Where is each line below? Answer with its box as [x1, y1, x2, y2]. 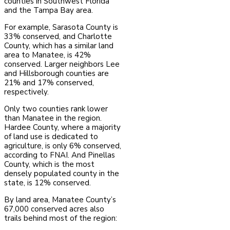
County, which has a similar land [4, 41, 113, 51]
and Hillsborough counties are [4, 68, 109, 79]
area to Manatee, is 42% [4, 50, 91, 61]
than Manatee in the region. [4, 113, 102, 124]
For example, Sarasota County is [4, 22, 118, 33]
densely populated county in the [4, 168, 119, 179]
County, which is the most [4, 159, 94, 170]
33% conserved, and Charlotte [4, 31, 112, 42]
